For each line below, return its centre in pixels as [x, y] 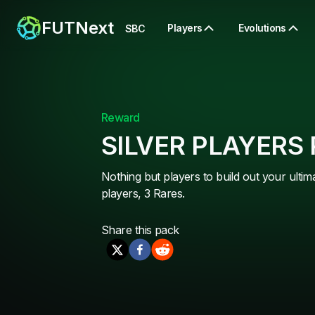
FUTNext [78, 27]
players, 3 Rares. [143, 194]
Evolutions [262, 27]
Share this [128, 230]
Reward [121, 118]
